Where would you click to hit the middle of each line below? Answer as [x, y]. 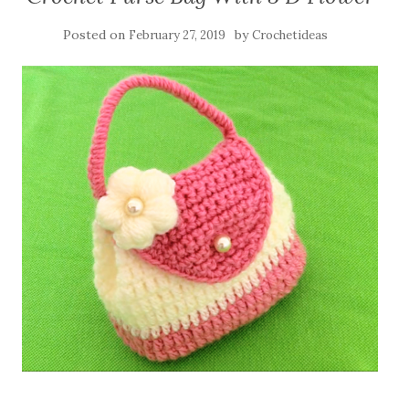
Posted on [96, 34]
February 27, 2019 [177, 35]
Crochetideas [290, 35]
